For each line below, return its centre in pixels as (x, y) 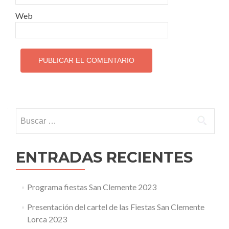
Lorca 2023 (47, 219)
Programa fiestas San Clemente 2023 (91, 187)
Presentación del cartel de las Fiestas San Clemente (116, 207)
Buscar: (29, 114)
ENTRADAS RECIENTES (104, 157)
